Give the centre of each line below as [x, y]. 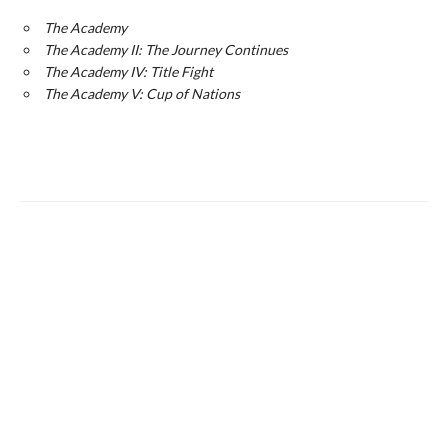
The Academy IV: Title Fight [128, 71]
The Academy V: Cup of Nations [142, 93]
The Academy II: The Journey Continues [166, 49]
